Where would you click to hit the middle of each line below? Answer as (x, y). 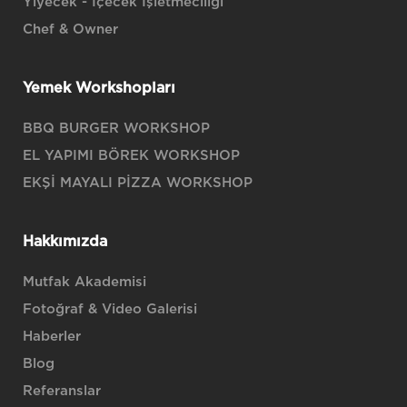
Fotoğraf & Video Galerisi (110, 309)
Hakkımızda (65, 242)
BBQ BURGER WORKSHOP (116, 129)
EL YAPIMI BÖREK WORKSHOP (131, 156)
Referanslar (62, 391)
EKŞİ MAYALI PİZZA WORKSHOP (138, 183)
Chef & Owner (70, 30)
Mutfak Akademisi (84, 282)
